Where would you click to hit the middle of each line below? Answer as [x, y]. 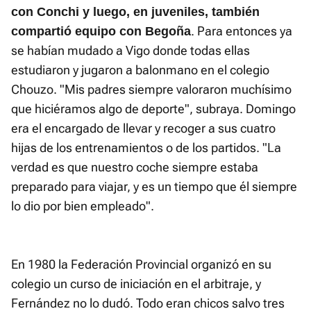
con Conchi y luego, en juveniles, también [135, 12]
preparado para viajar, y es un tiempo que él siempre [154, 187]
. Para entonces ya [242, 31]
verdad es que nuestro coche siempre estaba [135, 167]
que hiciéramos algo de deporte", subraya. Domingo [153, 109]
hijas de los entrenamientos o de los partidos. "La [146, 148]
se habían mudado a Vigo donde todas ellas [131, 51]
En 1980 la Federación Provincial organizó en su [141, 264]
